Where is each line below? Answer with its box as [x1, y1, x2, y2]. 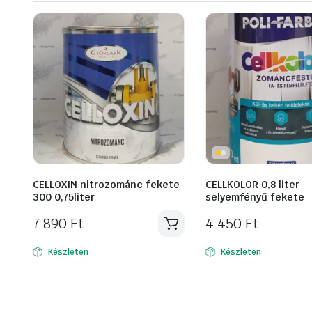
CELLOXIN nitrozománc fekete [33, 178, 180, 192]
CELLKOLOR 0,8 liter [205, 178, 299, 192]
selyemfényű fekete [205, 191, 304, 204]
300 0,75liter [33, 191, 95, 204]
